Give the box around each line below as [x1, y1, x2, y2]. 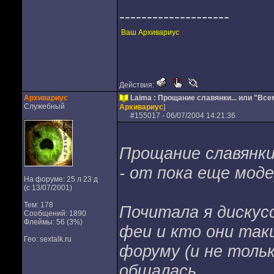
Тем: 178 [23, 201, 53, 209]
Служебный [23, 102, 65, 111]
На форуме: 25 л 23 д [23, 175, 98, 183]
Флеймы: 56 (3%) [23, 218, 83, 226]
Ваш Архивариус [120, 28, 179, 37]
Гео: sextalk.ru [23, 235, 72, 243]
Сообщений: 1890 [23, 209, 86, 218]
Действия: [119, 81, 156, 89]
